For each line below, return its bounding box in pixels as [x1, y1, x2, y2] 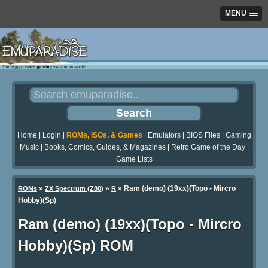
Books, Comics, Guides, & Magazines [44, 143, 166, 152]
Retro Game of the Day [170, 143, 245, 152]
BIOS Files [185, 131, 220, 140]
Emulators [147, 131, 181, 140]
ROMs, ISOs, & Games [66, 131, 142, 140]
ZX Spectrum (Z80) [45, 185, 103, 193]
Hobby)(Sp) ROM [18, 237, 133, 254]
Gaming [225, 131, 251, 140]
